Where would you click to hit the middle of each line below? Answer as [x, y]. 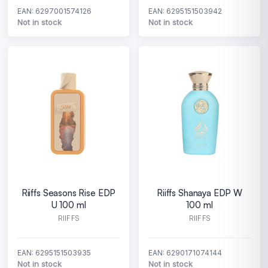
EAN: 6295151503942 [185, 11]
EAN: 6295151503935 [54, 253]
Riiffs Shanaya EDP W [200, 193]
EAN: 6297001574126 [54, 11]
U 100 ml [68, 205]
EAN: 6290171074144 [185, 253]
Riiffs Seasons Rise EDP [68, 193]
